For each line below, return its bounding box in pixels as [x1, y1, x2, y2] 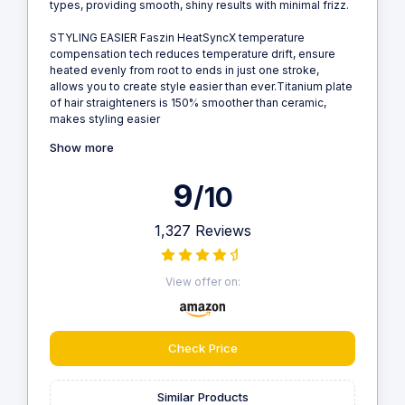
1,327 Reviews [154, 221, 251, 240]
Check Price [167, 340, 238, 355]
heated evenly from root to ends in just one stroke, [50, 63, 319, 78]
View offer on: [165, 274, 240, 288]
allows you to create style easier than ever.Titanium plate [50, 80, 353, 94]
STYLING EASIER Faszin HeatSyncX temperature [50, 31, 305, 45]
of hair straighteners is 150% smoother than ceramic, [50, 96, 326, 110]
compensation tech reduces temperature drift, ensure [50, 47, 335, 61]
